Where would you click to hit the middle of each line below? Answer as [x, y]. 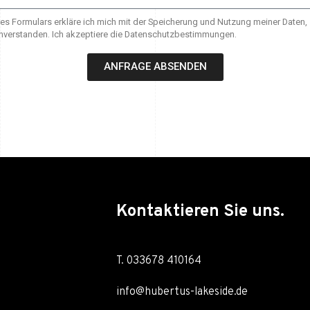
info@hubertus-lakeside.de [182, 292]
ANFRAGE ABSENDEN [155, 67]
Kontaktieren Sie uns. [200, 211]
